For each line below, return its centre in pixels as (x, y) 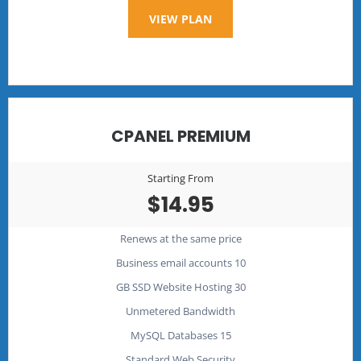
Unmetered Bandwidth (180, 311)
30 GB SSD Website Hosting (240, 286)
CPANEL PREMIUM (180, 136)
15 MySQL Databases (225, 335)
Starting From (180, 178)
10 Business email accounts (240, 262)
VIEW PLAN (180, 19)
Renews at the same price (180, 238)
